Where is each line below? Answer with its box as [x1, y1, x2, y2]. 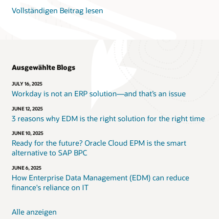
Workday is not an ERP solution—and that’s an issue [12, 88, 186, 98]
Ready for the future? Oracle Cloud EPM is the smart [12, 138, 186, 148]
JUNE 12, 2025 [12, 105, 43, 111]
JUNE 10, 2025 [12, 130, 44, 136]
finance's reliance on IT [12, 182, 88, 192]
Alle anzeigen [12, 206, 57, 217]
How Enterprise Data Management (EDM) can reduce [12, 172, 189, 182]
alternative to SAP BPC [12, 148, 87, 158]
